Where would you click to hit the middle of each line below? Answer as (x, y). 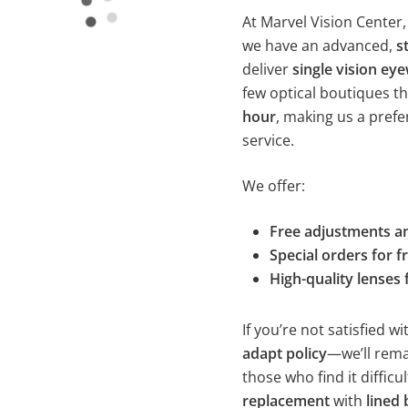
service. (268, 140)
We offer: (273, 186)
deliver (267, 69)
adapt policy (284, 353)
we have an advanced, (319, 46)
